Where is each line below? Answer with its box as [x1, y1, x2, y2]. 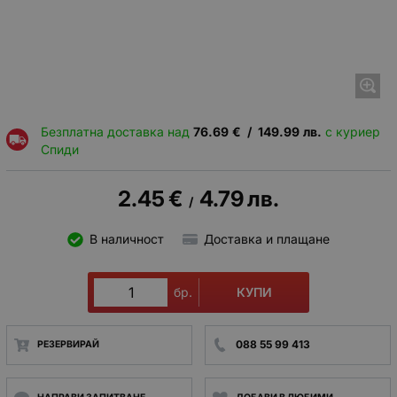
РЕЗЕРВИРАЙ [36, 339, 99, 351]
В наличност [89, 231, 164, 247]
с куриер [321, 123, 380, 139]
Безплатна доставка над [40, 123, 193, 139]
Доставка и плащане [204, 231, 330, 247]
